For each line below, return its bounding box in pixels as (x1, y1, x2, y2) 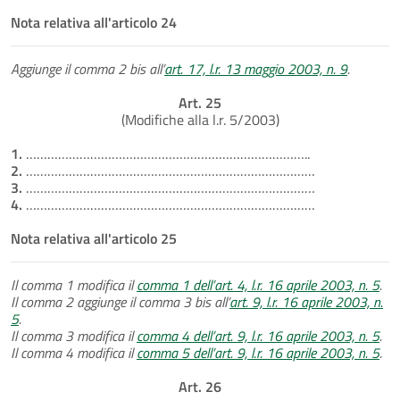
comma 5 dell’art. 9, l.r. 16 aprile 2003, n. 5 (137, 341, 379, 363)
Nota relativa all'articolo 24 (11, 11, 177, 33)
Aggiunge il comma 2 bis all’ (11, 57, 164, 79)
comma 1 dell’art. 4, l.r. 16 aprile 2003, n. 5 (137, 273, 379, 296)
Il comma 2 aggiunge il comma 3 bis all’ (11, 290, 229, 312)
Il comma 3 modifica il (11, 324, 137, 346)
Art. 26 (179, 375, 221, 397)
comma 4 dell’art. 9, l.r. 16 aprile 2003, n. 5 (137, 324, 379, 346)
